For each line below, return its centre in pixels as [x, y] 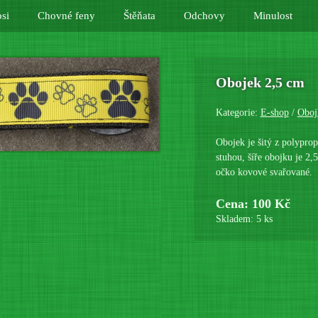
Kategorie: [238, 113]
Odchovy [204, 16]
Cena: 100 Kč [253, 204]
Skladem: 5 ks [244, 219]
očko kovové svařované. [264, 172]
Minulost [273, 16]
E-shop [274, 113]
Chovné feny [66, 16]
